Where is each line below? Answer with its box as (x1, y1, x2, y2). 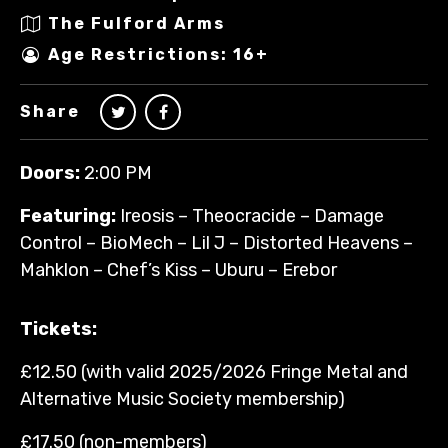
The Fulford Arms (48, 14, 225, 34)
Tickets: (20, 317, 97, 340)
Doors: (20, 161, 80, 184)
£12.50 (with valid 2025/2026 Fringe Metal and (20, 360, 408, 383)
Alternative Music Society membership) (20, 387, 345, 410)
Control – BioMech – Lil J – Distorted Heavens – (20, 231, 413, 254)
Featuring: (20, 204, 116, 227)
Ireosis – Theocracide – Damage (116, 204, 384, 227)
